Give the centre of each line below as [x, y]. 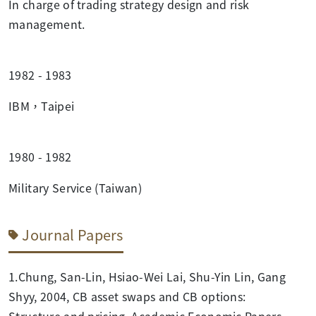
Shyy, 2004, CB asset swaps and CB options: [127, 296]
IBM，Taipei [42, 105]
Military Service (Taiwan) [75, 187]
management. [47, 24]
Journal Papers [73, 234]
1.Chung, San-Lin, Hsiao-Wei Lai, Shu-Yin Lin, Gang [147, 276]
